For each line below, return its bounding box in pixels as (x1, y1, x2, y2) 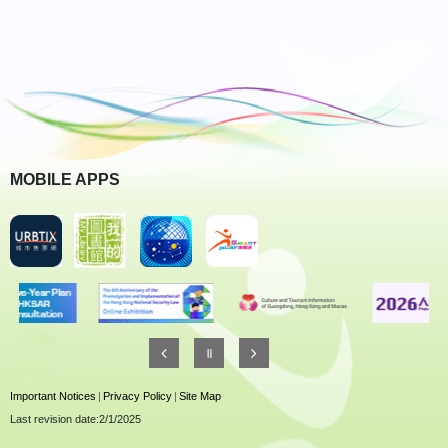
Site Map (179, 390, 221, 403)
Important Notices (10, 390, 96, 403)
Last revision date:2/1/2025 (10, 412, 141, 425)
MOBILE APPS (10, 171, 120, 188)
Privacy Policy (103, 390, 172, 403)
